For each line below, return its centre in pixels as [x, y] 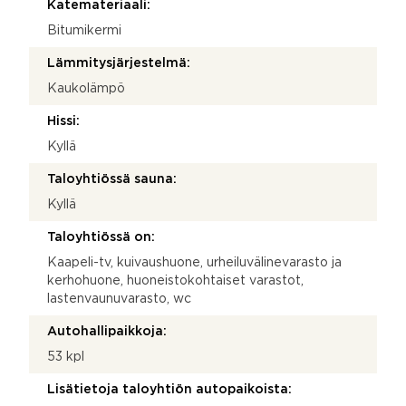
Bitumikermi [84, 30]
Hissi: [63, 121]
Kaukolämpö [86, 88]
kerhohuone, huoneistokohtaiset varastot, [175, 280]
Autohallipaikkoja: [107, 331]
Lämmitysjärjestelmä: [119, 63]
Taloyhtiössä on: [101, 237]
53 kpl [66, 357]
